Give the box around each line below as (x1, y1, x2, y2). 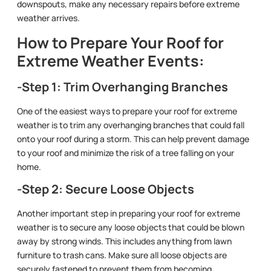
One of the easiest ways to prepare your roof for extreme (17, 105, 237, 117)
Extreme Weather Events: (17, 50, 204, 71)
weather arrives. (17, 12, 80, 24)
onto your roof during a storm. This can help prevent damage (17, 132, 249, 145)
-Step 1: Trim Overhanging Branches (17, 78, 228, 95)
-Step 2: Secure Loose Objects (17, 181, 194, 198)
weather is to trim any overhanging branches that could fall (17, 119, 244, 131)
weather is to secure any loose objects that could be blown (17, 221, 244, 233)
